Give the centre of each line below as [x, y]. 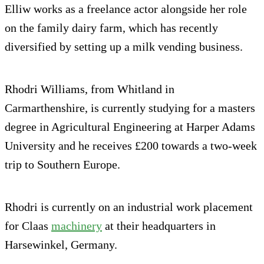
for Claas [28, 226]
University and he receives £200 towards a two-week [131, 146]
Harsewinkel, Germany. [61, 245]
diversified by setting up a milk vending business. [124, 47]
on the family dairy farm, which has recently [111, 28]
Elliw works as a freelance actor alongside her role [126, 9]
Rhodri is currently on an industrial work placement [129, 207]
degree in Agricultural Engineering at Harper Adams [130, 127]
